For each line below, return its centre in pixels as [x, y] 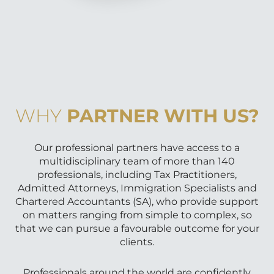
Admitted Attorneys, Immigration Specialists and [137, 188]
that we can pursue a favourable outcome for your [137, 229]
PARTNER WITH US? [163, 116]
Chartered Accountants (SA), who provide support [137, 202]
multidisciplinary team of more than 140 [137, 161]
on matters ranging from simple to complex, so [137, 215]
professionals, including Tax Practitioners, [137, 175]
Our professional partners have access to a [137, 148]
